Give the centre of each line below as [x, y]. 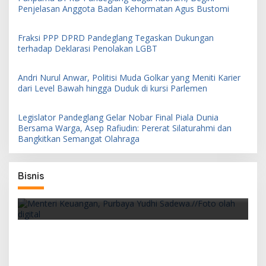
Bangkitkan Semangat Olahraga [79, 138]
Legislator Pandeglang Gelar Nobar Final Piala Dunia [118, 117]
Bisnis [31, 175]
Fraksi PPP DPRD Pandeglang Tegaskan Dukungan [116, 37]
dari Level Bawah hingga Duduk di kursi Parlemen [113, 88]
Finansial [47, 190]
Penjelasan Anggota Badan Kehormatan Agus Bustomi [123, 8]
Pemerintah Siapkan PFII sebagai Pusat [116, 178]
